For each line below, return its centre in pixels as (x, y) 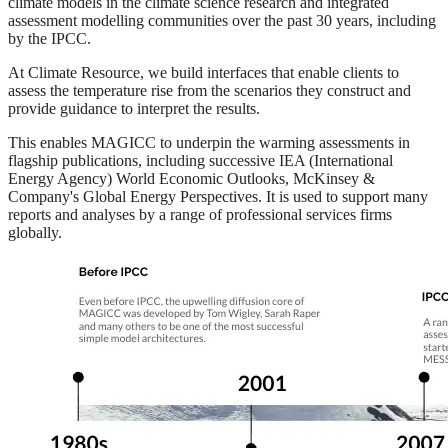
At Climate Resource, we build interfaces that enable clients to (203, 72)
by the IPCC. (49, 38)
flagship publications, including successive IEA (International (200, 160)
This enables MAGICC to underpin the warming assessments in (209, 142)
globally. (35, 232)
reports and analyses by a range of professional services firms (200, 214)
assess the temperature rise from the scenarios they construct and (209, 90)
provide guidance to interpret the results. (134, 108)
